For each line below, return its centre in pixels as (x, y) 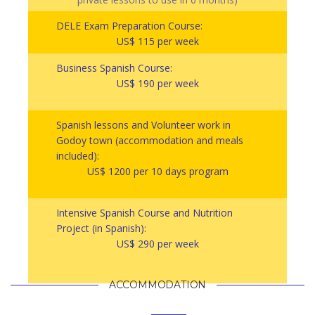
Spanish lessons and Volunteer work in (143, 124)
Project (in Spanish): (101, 228)
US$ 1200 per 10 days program (157, 171)
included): (78, 155)
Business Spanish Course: (114, 67)
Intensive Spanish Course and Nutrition (144, 212)
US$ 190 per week (157, 83)
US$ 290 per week (157, 243)
